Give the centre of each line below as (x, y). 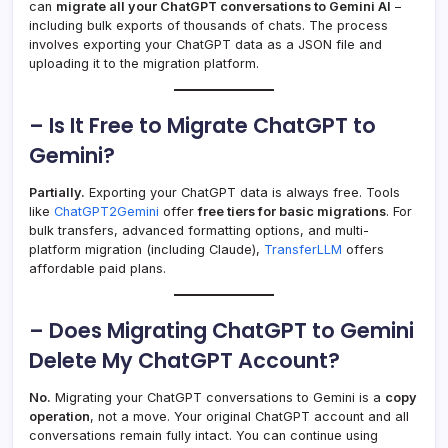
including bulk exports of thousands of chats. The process (208, 26)
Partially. (57, 193)
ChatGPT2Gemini (104, 212)
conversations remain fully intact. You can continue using (203, 436)
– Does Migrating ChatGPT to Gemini (221, 331)
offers (363, 250)
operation (59, 417)
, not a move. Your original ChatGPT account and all (249, 417)
